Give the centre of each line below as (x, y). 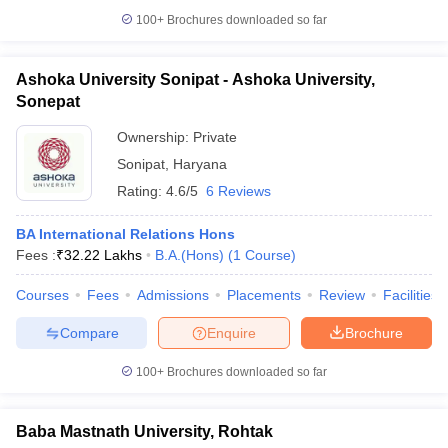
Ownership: (155, 137)
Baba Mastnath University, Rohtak (144, 431)
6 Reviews (238, 191)
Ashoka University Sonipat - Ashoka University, (195, 79)
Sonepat (48, 101)
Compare (89, 332)
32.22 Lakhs (103, 255)
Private (215, 137)
